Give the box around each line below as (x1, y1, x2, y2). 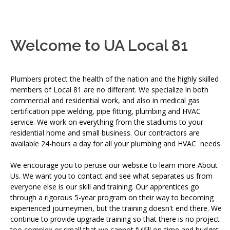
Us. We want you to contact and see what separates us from (10, 170, 213, 181)
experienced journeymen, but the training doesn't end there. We (10, 203, 222, 213)
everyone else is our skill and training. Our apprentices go (10, 181, 199, 191)
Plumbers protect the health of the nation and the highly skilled (10, 73, 219, 84)
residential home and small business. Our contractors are (10, 127, 200, 138)
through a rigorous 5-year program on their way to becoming (10, 192, 214, 202)
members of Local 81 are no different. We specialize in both (10, 84, 208, 94)
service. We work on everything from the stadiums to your (10, 117, 203, 127)
